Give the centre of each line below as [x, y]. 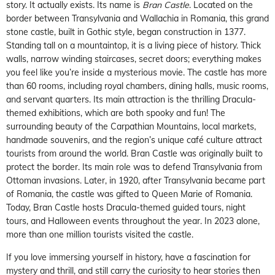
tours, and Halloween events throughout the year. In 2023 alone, [133, 221]
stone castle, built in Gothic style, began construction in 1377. [126, 32]
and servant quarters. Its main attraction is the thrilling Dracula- [131, 99]
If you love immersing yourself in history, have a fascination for [128, 257]
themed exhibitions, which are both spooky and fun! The [116, 113]
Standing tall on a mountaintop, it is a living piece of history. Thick [134, 45]
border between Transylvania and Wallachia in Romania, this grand [137, 18]
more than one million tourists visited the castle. [100, 234]
